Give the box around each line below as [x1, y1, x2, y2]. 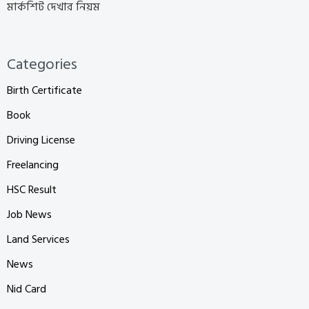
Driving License [7, 130, 75, 149]
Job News [7, 205, 52, 223]
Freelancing [7, 155, 59, 174]
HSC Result [7, 180, 57, 199]
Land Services [7, 230, 70, 248]
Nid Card [7, 279, 46, 298]
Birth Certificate [7, 81, 82, 99]
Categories [7, 51, 77, 77]
